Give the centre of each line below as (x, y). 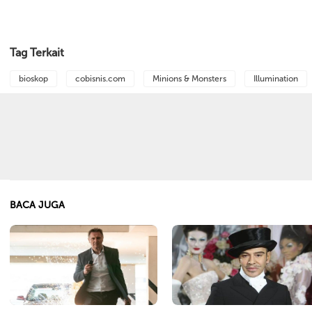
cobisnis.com (100, 78)
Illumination (276, 78)
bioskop (33, 78)
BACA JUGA (37, 205)
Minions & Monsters (189, 78)
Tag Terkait (37, 52)
